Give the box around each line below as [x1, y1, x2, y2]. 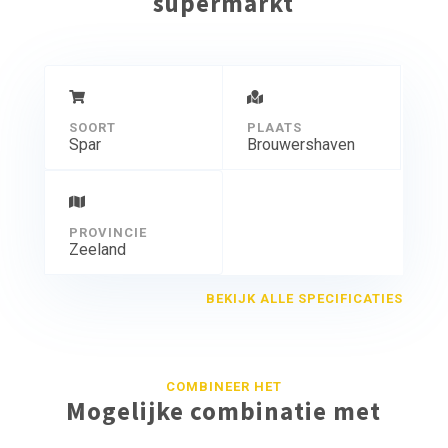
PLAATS [246, 120, 302, 136]
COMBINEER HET [165, 379, 282, 395]
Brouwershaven [246, 135, 355, 155]
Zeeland [68, 240, 126, 260]
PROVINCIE [68, 225, 147, 241]
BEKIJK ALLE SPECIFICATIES [206, 291, 404, 307]
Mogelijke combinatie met [66, 395, 382, 428]
